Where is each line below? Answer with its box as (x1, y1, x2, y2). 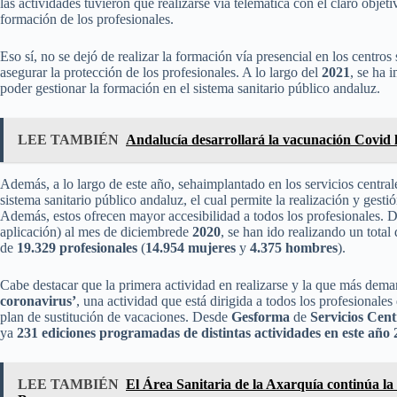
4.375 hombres (250, 240, 338, 255)
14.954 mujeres (145, 240, 236, 255)
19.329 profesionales (17, 240, 137, 255)
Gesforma (231, 309, 290, 324)
